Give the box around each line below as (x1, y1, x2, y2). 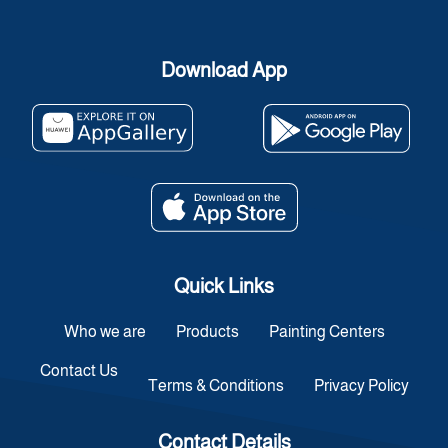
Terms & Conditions (147, 377, 284, 394)
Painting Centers (268, 323, 385, 340)
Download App (161, 58, 287, 81)
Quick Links (174, 275, 274, 297)
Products (175, 323, 239, 340)
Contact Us (39, 362, 118, 379)
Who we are (63, 323, 146, 340)
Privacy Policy (313, 377, 409, 394)
